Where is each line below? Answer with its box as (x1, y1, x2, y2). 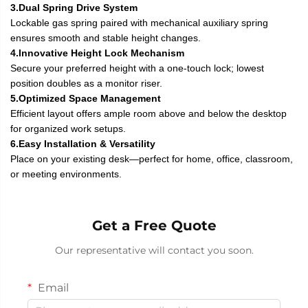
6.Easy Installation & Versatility (10, 137, 155, 149)
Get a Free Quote (91, 217, 217, 234)
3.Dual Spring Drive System (10, 1, 137, 13)
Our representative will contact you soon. (54, 243, 254, 256)
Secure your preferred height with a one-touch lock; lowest (10, 62, 264, 74)
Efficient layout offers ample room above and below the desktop (10, 107, 287, 119)
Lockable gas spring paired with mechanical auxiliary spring (10, 16, 268, 28)
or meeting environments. (10, 168, 122, 179)
